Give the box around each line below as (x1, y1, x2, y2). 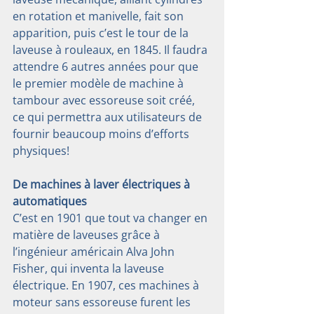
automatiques (13, 193, 87, 210)
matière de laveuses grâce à (13, 227, 163, 243)
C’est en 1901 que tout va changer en (13, 210, 210, 226)
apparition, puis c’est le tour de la (13, 25, 191, 41)
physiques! (13, 143, 69, 159)
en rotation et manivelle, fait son (13, 8, 186, 25)
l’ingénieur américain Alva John (13, 244, 177, 260)
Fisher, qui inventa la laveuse (13, 261, 167, 277)
